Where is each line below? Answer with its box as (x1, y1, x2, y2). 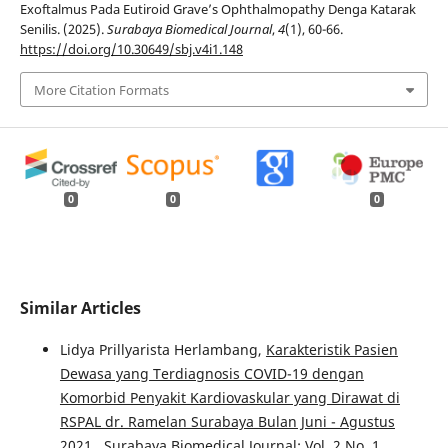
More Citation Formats (33, 80, 169, 99)
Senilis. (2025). (19, 20, 107, 39)
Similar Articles (19, 297, 141, 320)
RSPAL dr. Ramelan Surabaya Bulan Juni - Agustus (59, 412, 395, 432)
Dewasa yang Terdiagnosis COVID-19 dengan (59, 364, 364, 384)
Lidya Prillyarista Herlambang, (59, 340, 266, 360)
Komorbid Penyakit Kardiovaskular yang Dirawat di (59, 388, 400, 408)
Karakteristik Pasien (265, 340, 398, 360)
